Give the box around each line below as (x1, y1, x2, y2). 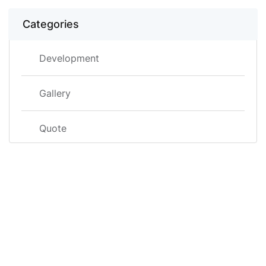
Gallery (39, 87, 71, 99)
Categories (23, 18, 79, 30)
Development (39, 52, 99, 64)
